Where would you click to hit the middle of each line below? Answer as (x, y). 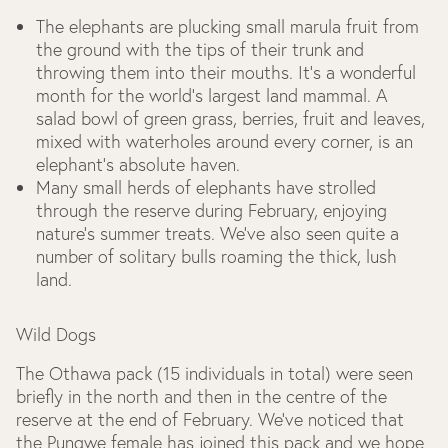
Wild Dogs (56, 334)
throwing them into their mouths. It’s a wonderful (226, 72)
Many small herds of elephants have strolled (206, 187)
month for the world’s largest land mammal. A (212, 95)
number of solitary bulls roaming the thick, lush (216, 256)
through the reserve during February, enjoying (211, 210)
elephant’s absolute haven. (140, 164)
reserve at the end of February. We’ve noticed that (210, 419)
